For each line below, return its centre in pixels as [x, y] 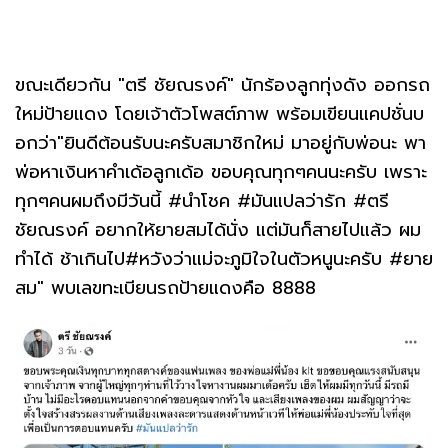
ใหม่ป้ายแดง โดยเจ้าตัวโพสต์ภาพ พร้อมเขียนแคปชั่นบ [219, 113]
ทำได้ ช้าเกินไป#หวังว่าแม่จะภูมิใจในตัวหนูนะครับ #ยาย [224, 258]
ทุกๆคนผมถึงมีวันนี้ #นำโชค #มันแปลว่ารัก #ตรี [202, 200]
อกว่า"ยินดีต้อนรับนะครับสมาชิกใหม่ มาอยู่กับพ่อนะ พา [220, 142]
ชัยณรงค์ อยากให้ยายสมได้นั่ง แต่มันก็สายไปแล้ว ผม [218, 229]
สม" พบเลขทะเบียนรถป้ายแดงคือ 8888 [165, 287]
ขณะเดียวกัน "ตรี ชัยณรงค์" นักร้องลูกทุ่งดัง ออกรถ [222, 84]
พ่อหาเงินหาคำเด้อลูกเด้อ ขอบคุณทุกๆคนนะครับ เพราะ [221, 171]
